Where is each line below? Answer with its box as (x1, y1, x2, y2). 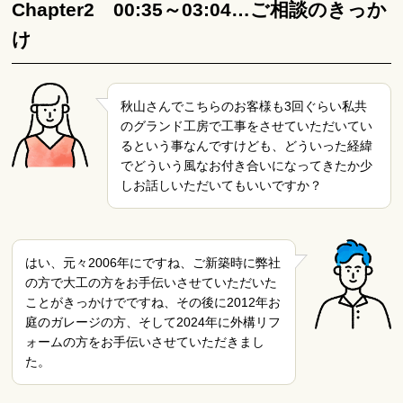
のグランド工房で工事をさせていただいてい (120, 118, 372, 133)
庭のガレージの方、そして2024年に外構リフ (25, 314, 282, 329)
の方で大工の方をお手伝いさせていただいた (25, 274, 278, 290)
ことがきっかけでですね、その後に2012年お (25, 294, 282, 309)
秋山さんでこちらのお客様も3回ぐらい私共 (120, 98, 367, 113)
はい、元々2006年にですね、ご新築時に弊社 (25, 255, 282, 270)
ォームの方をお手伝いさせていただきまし (25, 334, 265, 349)
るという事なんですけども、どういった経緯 (120, 138, 372, 153)
